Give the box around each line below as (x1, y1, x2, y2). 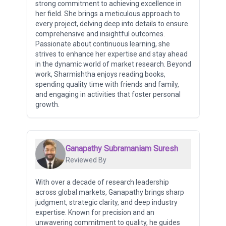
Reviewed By (65, 155, 106, 164)
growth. (35, 100, 60, 108)
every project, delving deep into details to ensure (35, 19, 188, 28)
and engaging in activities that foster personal (35, 90, 181, 98)
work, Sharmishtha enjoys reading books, (35, 70, 165, 78)
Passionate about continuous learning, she (35, 39, 170, 48)
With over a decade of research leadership (35, 178, 169, 186)
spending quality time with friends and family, (35, 80, 179, 88)
